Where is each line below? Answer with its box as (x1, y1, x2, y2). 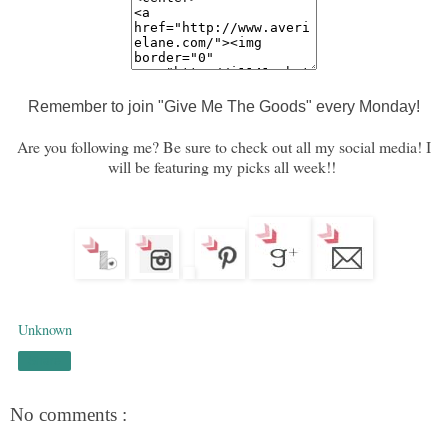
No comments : (10, 403, 127, 425)
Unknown (18, 319, 72, 339)
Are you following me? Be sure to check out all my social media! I (17, 135, 431, 157)
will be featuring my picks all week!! (107, 155, 341, 177)
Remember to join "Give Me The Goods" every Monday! (28, 97, 420, 115)
